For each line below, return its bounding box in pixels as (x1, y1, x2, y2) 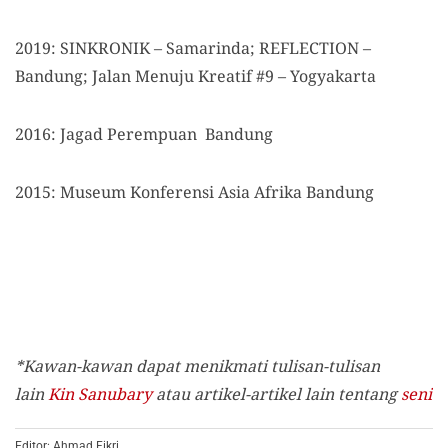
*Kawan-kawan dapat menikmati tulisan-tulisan (15, 355, 380, 378)
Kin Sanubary (48, 383, 152, 406)
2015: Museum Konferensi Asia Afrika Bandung (15, 181, 374, 204)
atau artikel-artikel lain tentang (152, 383, 401, 406)
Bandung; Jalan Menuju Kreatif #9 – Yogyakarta (15, 65, 376, 88)
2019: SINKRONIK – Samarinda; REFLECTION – (15, 37, 371, 60)
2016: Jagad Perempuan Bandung (15, 123, 273, 146)
